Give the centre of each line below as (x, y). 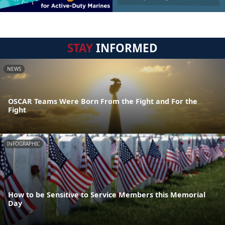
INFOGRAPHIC (23, 144)
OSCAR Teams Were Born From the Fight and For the (103, 101)
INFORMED (125, 48)
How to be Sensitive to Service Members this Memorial (107, 195)
